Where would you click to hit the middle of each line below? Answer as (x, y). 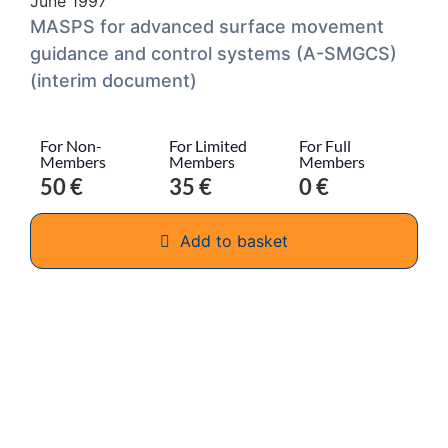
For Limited (208, 146)
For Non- (71, 146)
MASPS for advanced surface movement (207, 26)
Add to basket (234, 241)
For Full (324, 146)
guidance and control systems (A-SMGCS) (213, 53)
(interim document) (113, 80)
